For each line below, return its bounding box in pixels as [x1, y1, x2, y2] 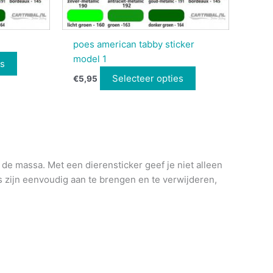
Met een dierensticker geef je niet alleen [48, 159, 222, 171]
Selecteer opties [112, 72, 184, 84]
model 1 [73, 53, 107, 65]
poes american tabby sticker [73, 38, 195, 50]
